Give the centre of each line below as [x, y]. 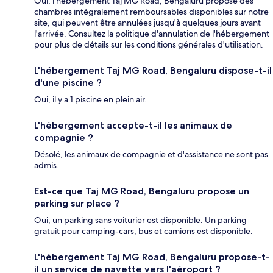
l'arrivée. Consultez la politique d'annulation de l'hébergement [152, 33]
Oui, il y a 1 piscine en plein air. [90, 99]
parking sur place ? [77, 203]
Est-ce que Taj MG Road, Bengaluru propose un [142, 191]
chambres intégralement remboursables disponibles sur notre [151, 11]
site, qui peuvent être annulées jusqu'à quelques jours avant [147, 22]
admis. [47, 165]
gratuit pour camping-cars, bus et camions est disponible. [144, 231]
